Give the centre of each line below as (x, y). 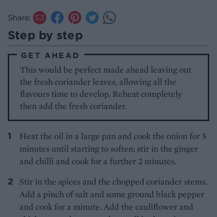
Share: (19, 17)
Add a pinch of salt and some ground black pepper (112, 194)
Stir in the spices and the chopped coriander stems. (113, 181)
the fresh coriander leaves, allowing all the (98, 81)
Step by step (45, 35)
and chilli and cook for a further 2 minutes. (98, 161)
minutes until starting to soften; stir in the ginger (109, 148)
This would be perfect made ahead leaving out (106, 69)
